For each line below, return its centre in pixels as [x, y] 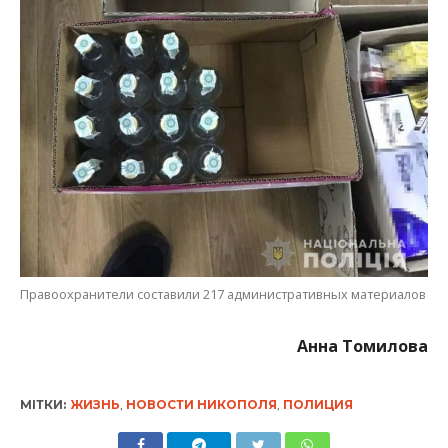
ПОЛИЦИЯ [317, 404]
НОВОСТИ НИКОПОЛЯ [201, 404]
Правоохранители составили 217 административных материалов [222, 293]
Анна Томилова [363, 345]
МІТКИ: [42, 404]
